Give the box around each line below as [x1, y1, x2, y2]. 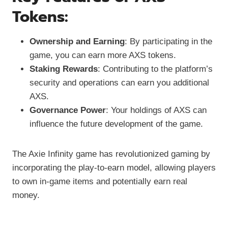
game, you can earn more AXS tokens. [30, 50, 176, 60]
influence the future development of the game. [30, 119, 203, 129]
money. [12, 190, 40, 200]
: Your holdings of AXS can [106, 105, 207, 115]
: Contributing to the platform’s [98, 64, 213, 74]
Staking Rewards [30, 64, 98, 74]
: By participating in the [125, 36, 212, 46]
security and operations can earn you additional [30, 77, 209, 88]
